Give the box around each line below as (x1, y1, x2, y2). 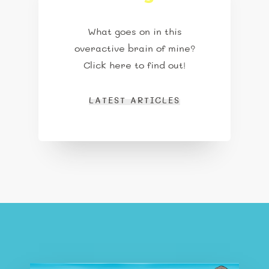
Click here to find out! (83, 61, 186, 71)
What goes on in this (87, 27, 182, 37)
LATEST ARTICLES (89, 96, 180, 105)
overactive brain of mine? (74, 44, 195, 54)
